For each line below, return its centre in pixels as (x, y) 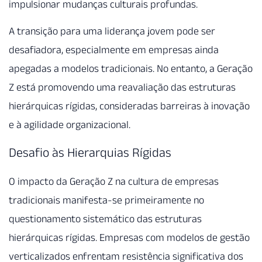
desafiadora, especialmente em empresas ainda (114, 50)
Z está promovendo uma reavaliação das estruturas (122, 87)
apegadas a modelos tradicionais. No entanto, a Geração (131, 69)
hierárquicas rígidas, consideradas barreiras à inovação (129, 106)
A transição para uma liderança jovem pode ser (112, 31)
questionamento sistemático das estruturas (105, 219)
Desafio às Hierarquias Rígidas (90, 152)
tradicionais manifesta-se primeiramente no (106, 200)
